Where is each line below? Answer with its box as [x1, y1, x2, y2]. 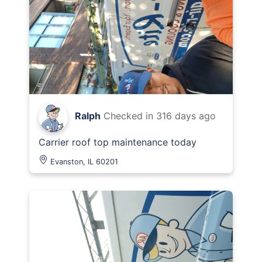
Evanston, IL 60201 [50, 157, 118, 166]
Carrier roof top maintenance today [39, 136, 196, 148]
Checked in [104, 110, 156, 122]
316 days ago [156, 110, 216, 122]
